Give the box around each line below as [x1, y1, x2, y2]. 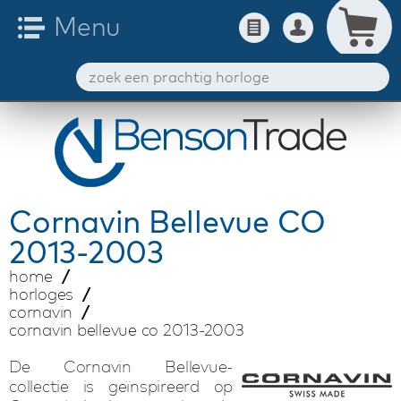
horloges [9, 284, 73, 304]
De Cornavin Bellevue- [9, 356, 233, 377]
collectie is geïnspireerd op [9, 376, 233, 397]
